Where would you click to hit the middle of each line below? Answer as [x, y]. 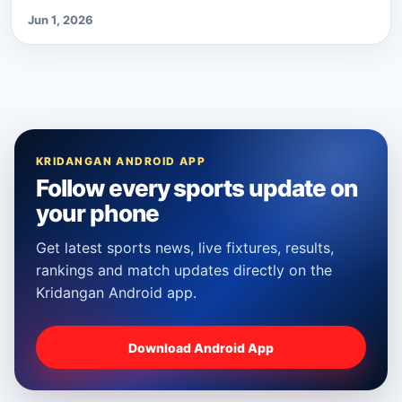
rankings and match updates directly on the [184, 271]
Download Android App [201, 347]
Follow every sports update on [197, 188]
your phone [97, 214]
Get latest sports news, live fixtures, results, [185, 248]
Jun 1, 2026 [61, 20]
